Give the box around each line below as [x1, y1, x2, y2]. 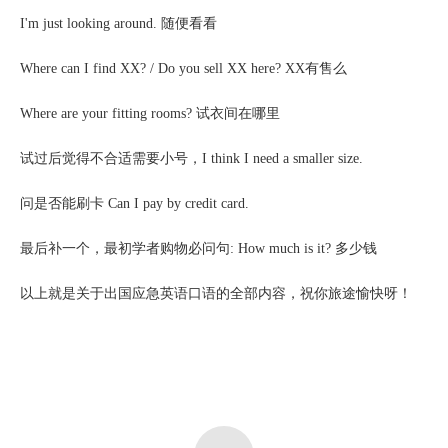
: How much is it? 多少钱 [230, 241, 377, 256]
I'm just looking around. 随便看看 [20, 16, 217, 31]
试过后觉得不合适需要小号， [20, 151, 202, 166]
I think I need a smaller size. [202, 151, 363, 166]
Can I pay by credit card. [104, 196, 249, 211]
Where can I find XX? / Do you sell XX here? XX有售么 [20, 61, 347, 76]
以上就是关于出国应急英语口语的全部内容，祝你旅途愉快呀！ [20, 286, 412, 301]
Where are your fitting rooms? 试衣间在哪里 [20, 106, 280, 121]
